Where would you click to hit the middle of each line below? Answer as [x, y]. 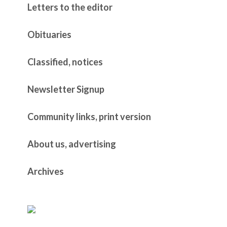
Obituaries [49, 34]
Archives [46, 171]
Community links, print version [89, 116]
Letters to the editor [70, 7]
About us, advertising [72, 144]
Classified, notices [65, 62]
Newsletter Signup [66, 89]
